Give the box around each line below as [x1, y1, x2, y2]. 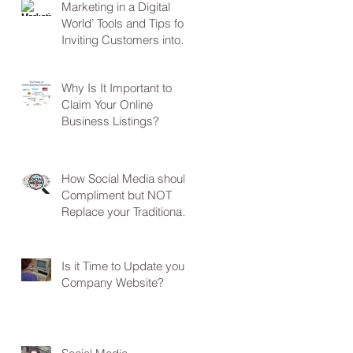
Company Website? [61, 274, 164, 290]
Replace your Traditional [61, 203, 184, 219]
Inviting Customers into [61, 32, 180, 47]
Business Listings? [61, 113, 159, 128]
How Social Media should [61, 170, 192, 186]
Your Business [61, 48, 135, 64]
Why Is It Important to [61, 80, 172, 95]
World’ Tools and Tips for [61, 15, 188, 31]
